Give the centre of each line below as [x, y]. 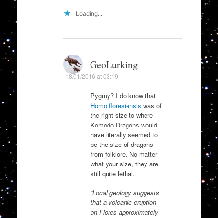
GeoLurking [114, 64]
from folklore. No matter [124, 154]
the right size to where [121, 115]
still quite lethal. [112, 173]
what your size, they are [124, 163]
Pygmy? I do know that [123, 95]
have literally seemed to [124, 134]
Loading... [89, 13]
